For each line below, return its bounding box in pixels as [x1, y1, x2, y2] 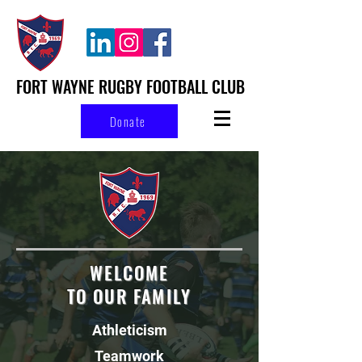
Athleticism [91, 322, 167, 339]
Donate [109, 112, 146, 130]
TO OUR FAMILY [66, 283, 192, 309]
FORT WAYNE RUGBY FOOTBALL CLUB [16, 74, 245, 99]
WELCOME [90, 259, 169, 285]
